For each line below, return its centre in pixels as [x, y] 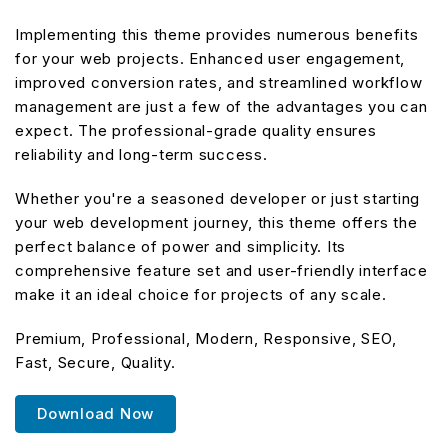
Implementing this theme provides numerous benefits [217, 34]
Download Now [95, 413]
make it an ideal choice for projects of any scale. [201, 294]
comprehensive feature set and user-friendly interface [221, 270]
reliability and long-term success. [141, 154]
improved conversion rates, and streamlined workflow [219, 82]
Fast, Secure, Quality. [95, 362]
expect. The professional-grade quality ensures [196, 130]
